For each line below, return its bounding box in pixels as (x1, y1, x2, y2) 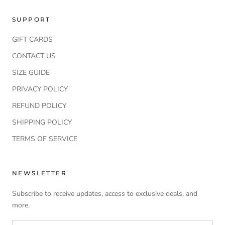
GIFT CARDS (12, 34, 53, 44)
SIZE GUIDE (12, 67, 50, 77)
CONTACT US (12, 51, 56, 61)
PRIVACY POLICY (12, 84, 68, 94)
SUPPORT (12, 15, 51, 23)
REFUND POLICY (12, 100, 66, 110)
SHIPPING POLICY (12, 117, 72, 127)
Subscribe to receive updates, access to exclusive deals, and (12, 188, 197, 198)
